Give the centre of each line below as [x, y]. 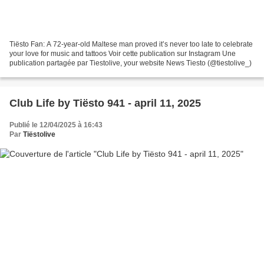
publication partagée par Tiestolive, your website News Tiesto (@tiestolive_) [131, 63]
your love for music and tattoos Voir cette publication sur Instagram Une [123, 53]
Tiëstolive [39, 134]
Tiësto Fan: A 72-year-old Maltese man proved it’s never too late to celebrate [131, 44]
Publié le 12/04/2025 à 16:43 [56, 125]
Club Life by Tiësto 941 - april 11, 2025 [105, 103]
